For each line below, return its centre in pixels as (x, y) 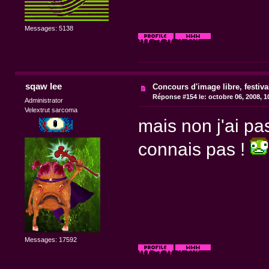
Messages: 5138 (49, 28)
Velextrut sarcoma (51, 110)
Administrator (44, 100)
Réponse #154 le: (180, 97)
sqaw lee (43, 86)
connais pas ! (194, 149)
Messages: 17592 (51, 240)
